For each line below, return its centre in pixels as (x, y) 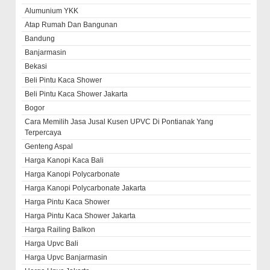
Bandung (40, 39)
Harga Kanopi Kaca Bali (64, 160)
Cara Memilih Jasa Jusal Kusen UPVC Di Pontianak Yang (119, 122)
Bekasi (36, 66)
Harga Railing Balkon (60, 230)
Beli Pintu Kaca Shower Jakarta (77, 94)
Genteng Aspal (49, 146)
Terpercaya (43, 133)
